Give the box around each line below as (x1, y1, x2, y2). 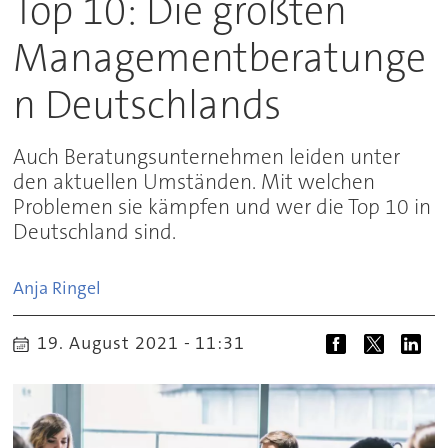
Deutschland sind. (13, 218, 177, 246)
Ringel (52, 276, 102, 301)
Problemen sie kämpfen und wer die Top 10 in (13, 193, 432, 221)
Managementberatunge (13, 31, 427, 84)
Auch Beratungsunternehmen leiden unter (13, 143, 401, 171)
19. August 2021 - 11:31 (48, 330, 245, 355)
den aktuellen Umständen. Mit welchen (13, 168, 376, 196)
